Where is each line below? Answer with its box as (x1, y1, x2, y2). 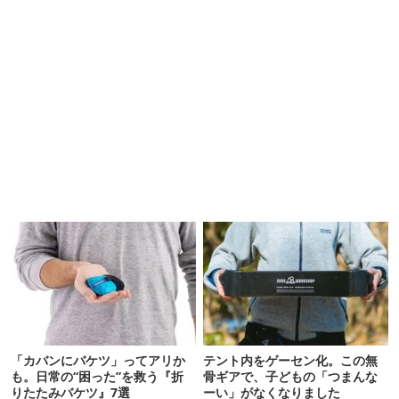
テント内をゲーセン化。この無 (203, 351, 379, 369)
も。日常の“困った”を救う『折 (11, 367, 183, 385)
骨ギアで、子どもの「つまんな (203, 367, 379, 385)
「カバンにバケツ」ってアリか (11, 351, 185, 369)
